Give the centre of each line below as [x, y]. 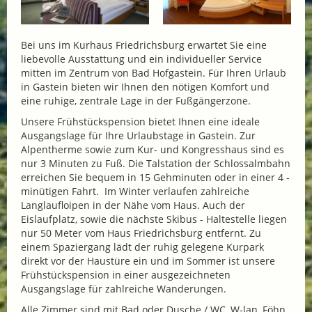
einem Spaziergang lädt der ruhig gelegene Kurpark [142, 247]
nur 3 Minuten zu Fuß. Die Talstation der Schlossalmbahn [156, 163]
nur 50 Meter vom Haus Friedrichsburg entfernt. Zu [141, 233]
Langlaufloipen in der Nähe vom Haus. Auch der [133, 205]
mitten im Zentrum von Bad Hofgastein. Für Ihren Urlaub [154, 72]
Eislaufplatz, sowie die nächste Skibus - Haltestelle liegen [154, 219]
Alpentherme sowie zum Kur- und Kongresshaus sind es [153, 149]
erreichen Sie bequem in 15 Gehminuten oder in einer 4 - [155, 177]
